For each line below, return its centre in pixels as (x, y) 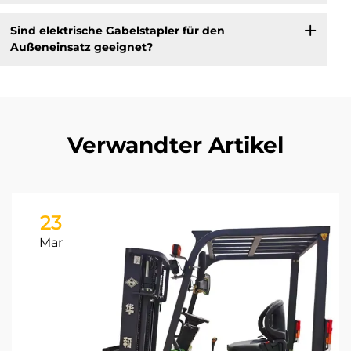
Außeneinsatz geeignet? (81, 47)
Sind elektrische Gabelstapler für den (117, 31)
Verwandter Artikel (175, 145)
